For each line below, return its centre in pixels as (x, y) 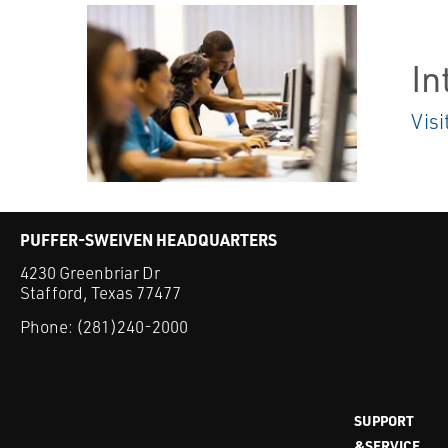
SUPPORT (383, 420)
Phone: (48, 327)
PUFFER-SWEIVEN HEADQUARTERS (148, 240)
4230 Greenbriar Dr (90, 273)
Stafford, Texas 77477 (100, 293)
